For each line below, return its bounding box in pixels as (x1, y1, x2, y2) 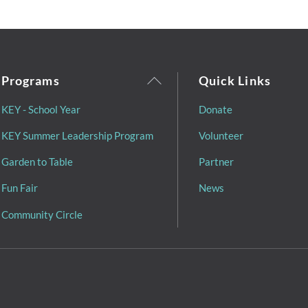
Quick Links (198, 73, 271, 89)
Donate (198, 102, 232, 115)
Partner (198, 155, 234, 168)
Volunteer (198, 129, 243, 142)
